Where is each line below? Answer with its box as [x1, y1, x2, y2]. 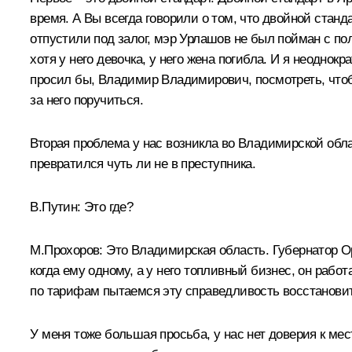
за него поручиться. [30, 92, 143, 108]
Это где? [80, 199, 134, 214]
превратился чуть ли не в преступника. [30, 156, 256, 171]
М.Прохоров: [30, 242, 103, 258]
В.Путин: [30, 199, 81, 214]
